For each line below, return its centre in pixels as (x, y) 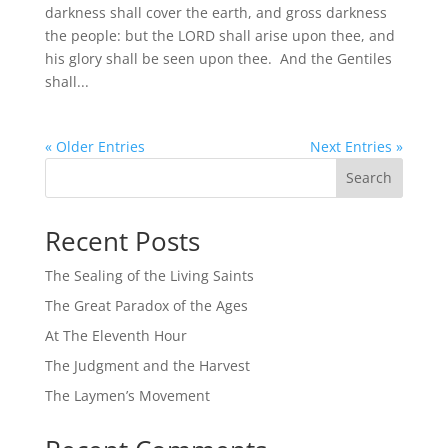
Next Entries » (357, 146)
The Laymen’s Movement (127, 395)
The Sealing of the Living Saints (149, 275)
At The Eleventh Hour (115, 335)
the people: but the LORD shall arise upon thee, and (219, 35)
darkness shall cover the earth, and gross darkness (215, 12)
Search (369, 178)
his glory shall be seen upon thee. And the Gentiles (218, 58)
